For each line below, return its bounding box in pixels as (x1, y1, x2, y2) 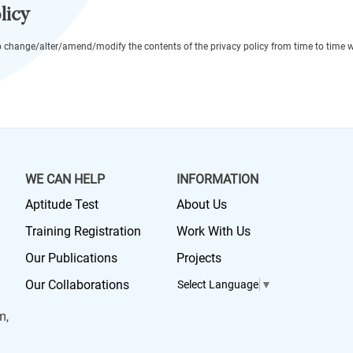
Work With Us (176, 224, 251, 239)
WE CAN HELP (24, 172, 105, 187)
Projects (176, 251, 221, 266)
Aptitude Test (24, 197, 98, 212)
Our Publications (24, 251, 117, 266)
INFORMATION (176, 172, 258, 187)
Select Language (177, 278, 258, 292)
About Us (176, 197, 227, 212)
